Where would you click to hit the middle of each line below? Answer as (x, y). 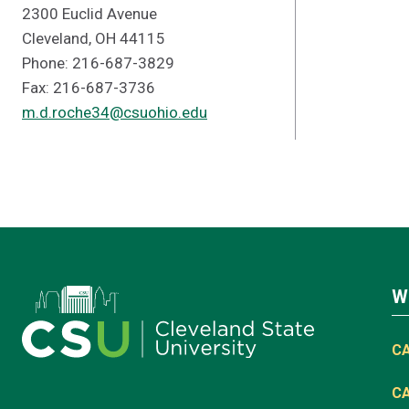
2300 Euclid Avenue (89, 14)
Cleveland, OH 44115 (94, 38)
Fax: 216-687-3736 (89, 88)
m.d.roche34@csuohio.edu (115, 112)
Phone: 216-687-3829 (98, 63)
